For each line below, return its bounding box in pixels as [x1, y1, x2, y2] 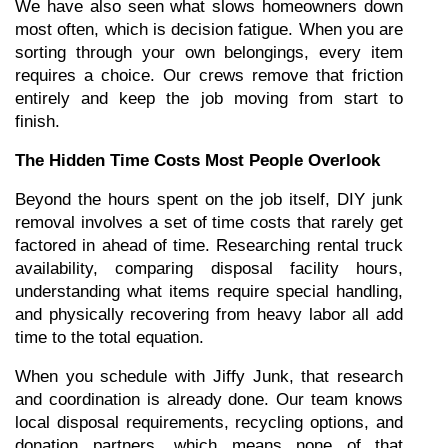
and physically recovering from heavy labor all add [15, 305, 403, 324]
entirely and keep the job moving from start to [15, 89, 403, 108]
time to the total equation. [15, 328, 204, 347]
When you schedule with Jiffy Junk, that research [15, 367, 403, 386]
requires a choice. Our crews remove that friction [15, 66, 403, 85]
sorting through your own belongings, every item [15, 43, 403, 62]
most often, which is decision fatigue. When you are [15, 20, 403, 39]
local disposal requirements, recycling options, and [15, 413, 403, 432]
